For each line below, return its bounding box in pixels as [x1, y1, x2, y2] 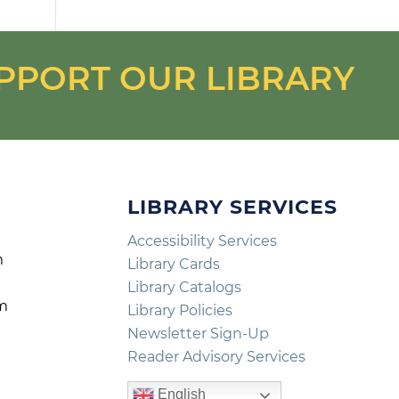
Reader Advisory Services [126, 348, 305, 366]
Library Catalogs [126, 279, 241, 297]
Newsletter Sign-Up [126, 325, 269, 343]
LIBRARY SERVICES [126, 194, 338, 219]
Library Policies [126, 302, 232, 320]
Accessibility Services [126, 232, 277, 250]
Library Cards [126, 256, 220, 273]
